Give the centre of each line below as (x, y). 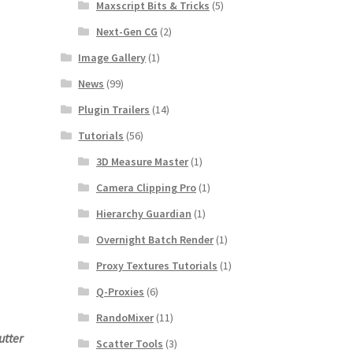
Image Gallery (112, 57)
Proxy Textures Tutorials (156, 265)
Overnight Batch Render (154, 239)
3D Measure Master (142, 161)
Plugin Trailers (114, 109)
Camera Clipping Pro (146, 187)
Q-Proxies (120, 291)
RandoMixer (124, 317)
